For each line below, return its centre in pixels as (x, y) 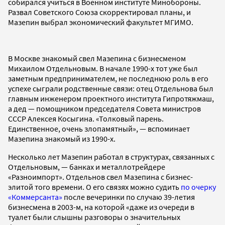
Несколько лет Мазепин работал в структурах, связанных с (111, 156)
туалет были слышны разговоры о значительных (94, 217)
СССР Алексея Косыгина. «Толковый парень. (86, 118)
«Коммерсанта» (35, 197)
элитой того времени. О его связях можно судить (94, 187)
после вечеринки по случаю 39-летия (129, 197)
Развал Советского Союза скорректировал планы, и (99, 12)
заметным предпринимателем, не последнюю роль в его (108, 78)
